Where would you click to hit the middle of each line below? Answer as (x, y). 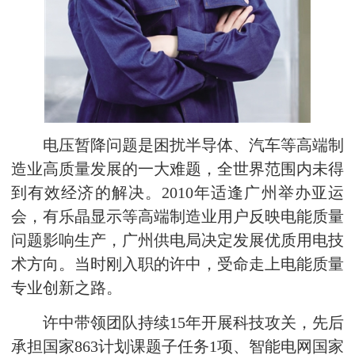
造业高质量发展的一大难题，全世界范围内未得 (177, 170)
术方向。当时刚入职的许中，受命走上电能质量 (177, 265)
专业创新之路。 (67, 288)
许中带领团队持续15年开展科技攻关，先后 (177, 323)
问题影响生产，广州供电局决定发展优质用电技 (177, 241)
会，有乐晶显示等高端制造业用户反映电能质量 (177, 217)
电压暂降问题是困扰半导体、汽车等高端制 (177, 146)
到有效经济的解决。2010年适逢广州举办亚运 (177, 193)
